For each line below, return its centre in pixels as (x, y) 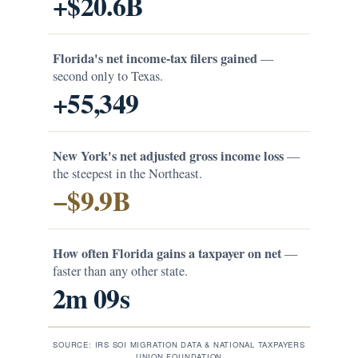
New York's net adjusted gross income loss (168, 156)
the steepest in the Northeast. (127, 174)
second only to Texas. (108, 76)
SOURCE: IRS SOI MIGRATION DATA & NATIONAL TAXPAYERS (179, 345)
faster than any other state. (120, 271)
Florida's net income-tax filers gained (155, 59)
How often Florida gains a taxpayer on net (167, 254)
